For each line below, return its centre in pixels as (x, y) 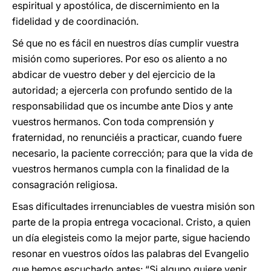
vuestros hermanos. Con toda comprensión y (113, 122)
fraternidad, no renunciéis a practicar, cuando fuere (127, 137)
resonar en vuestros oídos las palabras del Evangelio (131, 253)
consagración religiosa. (65, 184)
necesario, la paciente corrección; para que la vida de (132, 153)
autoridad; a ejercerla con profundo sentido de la (122, 90)
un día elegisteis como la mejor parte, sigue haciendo (131, 238)
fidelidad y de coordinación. (75, 21)
